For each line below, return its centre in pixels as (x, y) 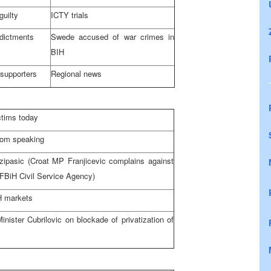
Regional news (76, 73)
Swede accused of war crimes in (113, 37)
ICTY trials (70, 15)
